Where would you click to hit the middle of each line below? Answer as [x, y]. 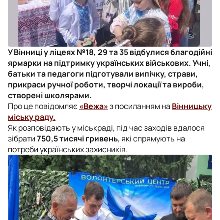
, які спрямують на [151, 138]
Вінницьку [192, 106]
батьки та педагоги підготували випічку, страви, [103, 73]
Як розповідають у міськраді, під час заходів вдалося [106, 127]
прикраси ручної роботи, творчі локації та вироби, [106, 84]
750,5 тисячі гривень [77, 138]
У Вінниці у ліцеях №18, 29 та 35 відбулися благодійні [110, 52]
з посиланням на [140, 106]
